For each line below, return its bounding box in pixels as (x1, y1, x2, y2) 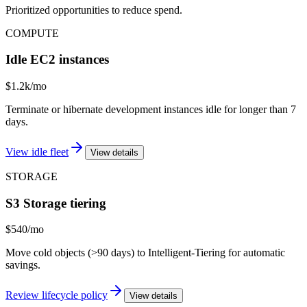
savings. (5, 259, 40, 271)
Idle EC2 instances (5, 52, 109, 67)
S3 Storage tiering (5, 195, 106, 210)
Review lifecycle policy (5, 289, 108, 302)
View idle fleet (5, 146, 69, 158)
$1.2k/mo (5, 80, 47, 93)
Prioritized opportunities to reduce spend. (5, 3, 182, 16)
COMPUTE (5, 27, 59, 39)
